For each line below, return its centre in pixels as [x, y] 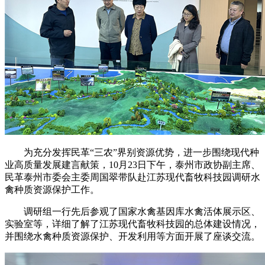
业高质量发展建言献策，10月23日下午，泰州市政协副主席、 [132, 164]
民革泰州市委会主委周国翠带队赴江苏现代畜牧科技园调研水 [132, 177]
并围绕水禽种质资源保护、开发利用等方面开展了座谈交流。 [132, 236]
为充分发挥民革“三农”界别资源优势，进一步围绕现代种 [141, 152]
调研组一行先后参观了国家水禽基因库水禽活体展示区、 [142, 211]
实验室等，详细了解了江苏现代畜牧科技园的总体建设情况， [132, 224]
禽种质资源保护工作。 [52, 189]
